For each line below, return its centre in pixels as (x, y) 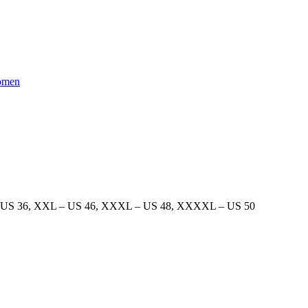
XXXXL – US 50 (216, 206)
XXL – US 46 (65, 206)
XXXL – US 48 (136, 206)
